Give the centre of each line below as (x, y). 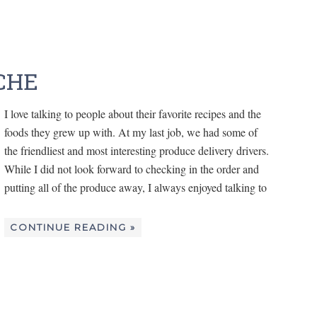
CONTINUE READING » (73, 227)
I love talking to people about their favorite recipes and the (133, 114)
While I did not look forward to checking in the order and (132, 169)
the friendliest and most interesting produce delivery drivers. (137, 151)
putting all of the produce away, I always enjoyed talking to (136, 188)
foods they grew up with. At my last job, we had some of (131, 132)
